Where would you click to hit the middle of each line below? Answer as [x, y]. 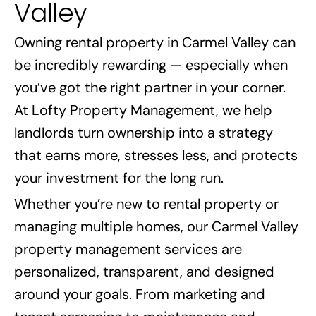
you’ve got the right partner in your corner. [150, 87]
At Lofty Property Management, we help [143, 110]
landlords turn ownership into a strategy [144, 132]
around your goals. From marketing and [140, 294]
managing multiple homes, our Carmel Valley [156, 226]
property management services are [128, 249]
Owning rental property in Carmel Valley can [155, 42]
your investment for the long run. [119, 177]
